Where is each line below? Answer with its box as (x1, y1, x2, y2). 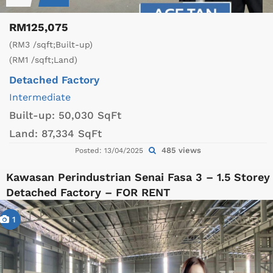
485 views (159, 145, 201, 155)
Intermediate (9, 91, 71, 103)
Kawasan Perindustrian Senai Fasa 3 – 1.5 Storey (6, 170, 270, 183)
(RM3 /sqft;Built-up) (9, 39, 93, 49)
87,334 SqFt (41, 127, 102, 140)
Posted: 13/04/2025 (75, 146, 146, 155)
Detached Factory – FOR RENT (6, 185, 170, 199)
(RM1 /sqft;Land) (9, 54, 77, 65)
